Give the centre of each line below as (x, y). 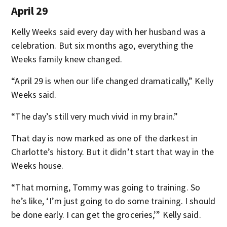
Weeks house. (37, 166)
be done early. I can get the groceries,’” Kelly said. (106, 215)
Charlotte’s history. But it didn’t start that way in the (112, 152)
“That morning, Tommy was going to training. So (106, 187)
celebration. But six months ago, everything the (102, 46)
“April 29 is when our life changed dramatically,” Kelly (112, 81)
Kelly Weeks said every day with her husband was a (108, 32)
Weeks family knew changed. (67, 59)
